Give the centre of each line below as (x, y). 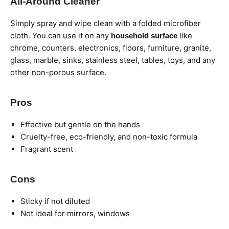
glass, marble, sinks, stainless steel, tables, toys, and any (113, 60)
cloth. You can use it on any (61, 35)
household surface (144, 35)
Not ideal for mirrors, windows (75, 213)
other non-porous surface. (58, 72)
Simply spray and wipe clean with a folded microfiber (106, 23)
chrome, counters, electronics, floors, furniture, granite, (111, 48)
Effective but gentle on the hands (80, 124)
